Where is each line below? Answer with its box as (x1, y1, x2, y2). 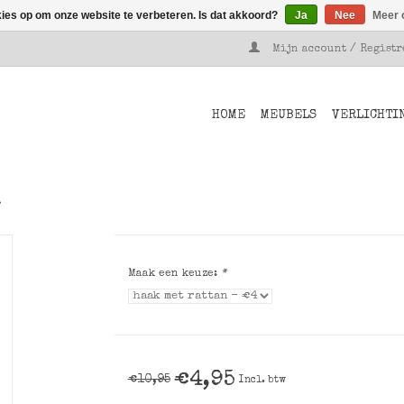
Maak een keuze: (127, 269, 221, 280)
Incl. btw (238, 374, 286, 385)
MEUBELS (261, 109, 317, 122)
